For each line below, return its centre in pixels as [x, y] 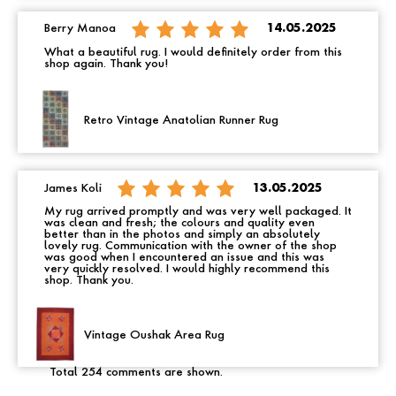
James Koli [73, 188]
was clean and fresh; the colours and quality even [179, 224]
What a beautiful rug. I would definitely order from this [193, 52]
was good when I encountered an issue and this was [184, 258]
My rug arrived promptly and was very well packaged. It [198, 212]
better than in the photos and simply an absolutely [182, 235]
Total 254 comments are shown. [134, 372]
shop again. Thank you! [107, 64]
